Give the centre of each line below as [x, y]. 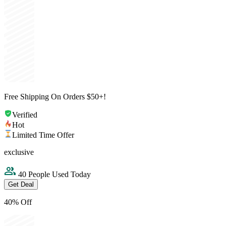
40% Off [18, 202]
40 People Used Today [53, 175]
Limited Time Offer [43, 135]
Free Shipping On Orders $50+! [55, 97]
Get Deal [21, 185]
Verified [25, 115]
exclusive [19, 152]
